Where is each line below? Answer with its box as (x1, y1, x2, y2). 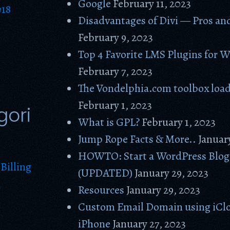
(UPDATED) (78, 165, 133, 181)
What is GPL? (78, 114, 140, 130)
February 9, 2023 (78, 30, 154, 45)
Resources (78, 182, 125, 198)
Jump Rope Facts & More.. (78, 131, 197, 147)
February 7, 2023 (78, 64, 153, 79)
